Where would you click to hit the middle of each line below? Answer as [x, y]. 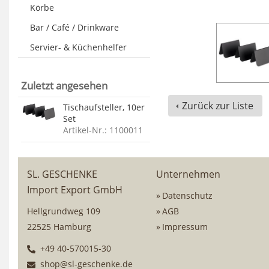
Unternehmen [188, 174]
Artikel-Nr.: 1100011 [103, 130]
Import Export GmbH [75, 190]
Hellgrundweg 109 [64, 211]
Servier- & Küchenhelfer [78, 47]
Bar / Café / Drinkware [74, 27]
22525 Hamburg [59, 227]
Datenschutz [187, 195]
